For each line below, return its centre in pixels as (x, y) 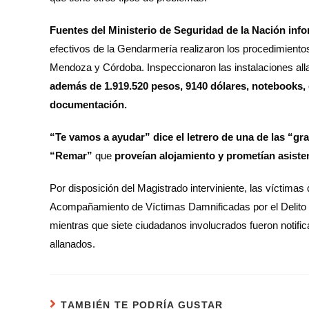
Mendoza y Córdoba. (97, 67)
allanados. (72, 243)
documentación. (88, 104)
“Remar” (72, 155)
